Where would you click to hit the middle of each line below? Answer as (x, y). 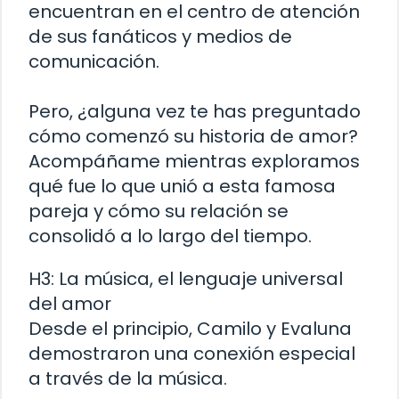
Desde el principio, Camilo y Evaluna (190, 329)
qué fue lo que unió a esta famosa (182, 187)
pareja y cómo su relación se (159, 212)
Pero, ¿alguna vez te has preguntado (195, 112)
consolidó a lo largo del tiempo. (170, 236)
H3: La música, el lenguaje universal (186, 279)
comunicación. (94, 62)
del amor (70, 304)
